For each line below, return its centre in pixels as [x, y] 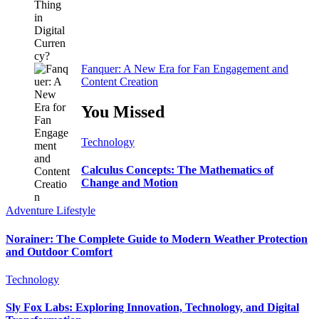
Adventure [31, 211]
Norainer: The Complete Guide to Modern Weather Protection [157, 239]
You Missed [123, 111]
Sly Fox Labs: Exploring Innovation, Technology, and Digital [152, 308]
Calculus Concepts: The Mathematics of [177, 170]
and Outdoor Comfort [59, 251]
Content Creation [120, 81]
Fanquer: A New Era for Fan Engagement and [185, 68]
